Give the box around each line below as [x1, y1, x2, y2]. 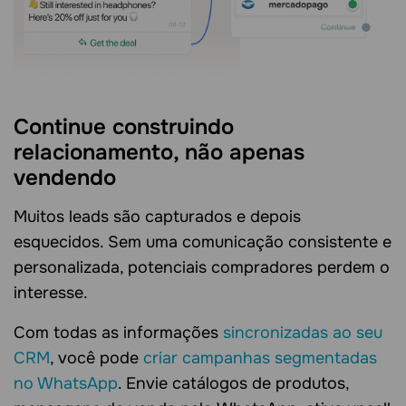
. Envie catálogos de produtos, [118, 372, 349, 393]
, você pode [50, 347, 143, 368]
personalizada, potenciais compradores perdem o [14, 256, 390, 277]
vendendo [14, 163, 116, 191]
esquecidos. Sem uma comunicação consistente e [14, 231, 391, 252]
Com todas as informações [14, 322, 223, 343]
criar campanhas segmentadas [143, 347, 377, 368]
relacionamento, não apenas [14, 138, 304, 166]
